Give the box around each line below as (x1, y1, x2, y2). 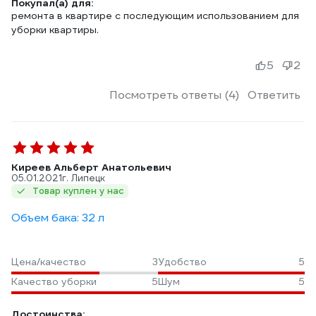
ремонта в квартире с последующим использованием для (11, 9, 299, 22)
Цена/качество (11, 255, 86, 268)
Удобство (158, 255, 207, 268)
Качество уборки (11, 275, 97, 288)
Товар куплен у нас (32, 185, 124, 197)
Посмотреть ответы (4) (109, 87, 239, 102)
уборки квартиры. (11, 23, 99, 36)
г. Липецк (62, 172, 105, 184)
